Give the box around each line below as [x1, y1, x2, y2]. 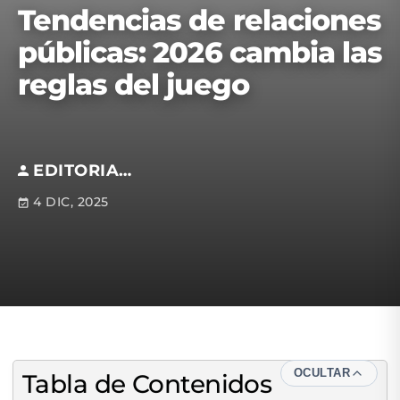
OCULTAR [293, 366, 350, 379]
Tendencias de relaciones [18, 2, 381, 37]
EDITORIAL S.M [119, 160, 131, 180]
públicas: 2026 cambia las [18, 34, 383, 70]
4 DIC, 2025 [33, 193, 109, 210]
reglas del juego [18, 66, 249, 102]
